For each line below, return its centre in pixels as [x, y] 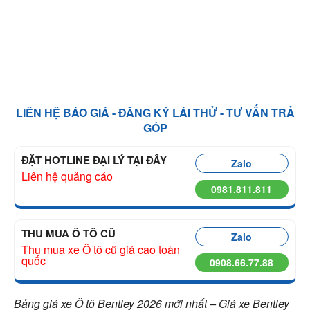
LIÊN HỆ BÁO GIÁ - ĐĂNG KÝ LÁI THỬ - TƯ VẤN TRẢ [155, 112]
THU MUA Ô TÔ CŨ [69, 233]
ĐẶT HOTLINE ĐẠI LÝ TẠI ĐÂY [94, 160]
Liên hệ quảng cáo [67, 176]
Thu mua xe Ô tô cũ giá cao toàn [101, 249]
